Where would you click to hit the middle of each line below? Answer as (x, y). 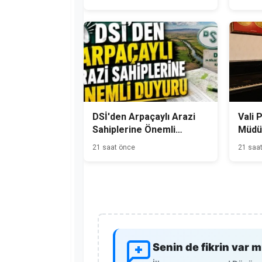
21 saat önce (114, 148)
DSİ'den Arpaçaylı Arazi (144, 117)
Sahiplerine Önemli (134, 130)
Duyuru (108, 143)
